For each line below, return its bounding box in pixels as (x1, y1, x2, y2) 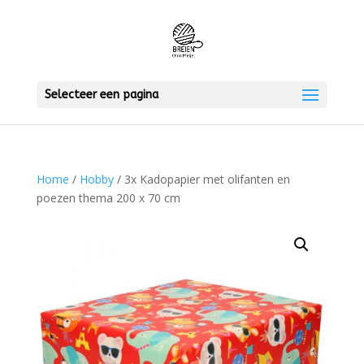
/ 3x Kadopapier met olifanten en (113, 171, 290, 187)
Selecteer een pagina (44, 88, 158, 102)
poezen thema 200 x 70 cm (36, 190, 180, 206)
